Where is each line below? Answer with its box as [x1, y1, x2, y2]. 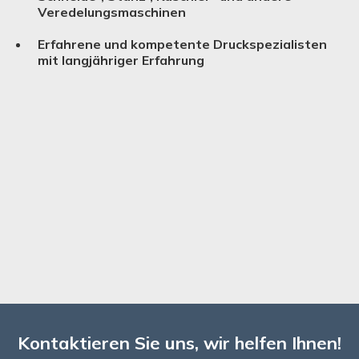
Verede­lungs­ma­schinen [38, 3, 186, 20]
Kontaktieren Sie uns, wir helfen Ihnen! [18, 331, 341, 354]
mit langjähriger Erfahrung [38, 51, 204, 68]
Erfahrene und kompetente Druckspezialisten [38, 35, 327, 52]
